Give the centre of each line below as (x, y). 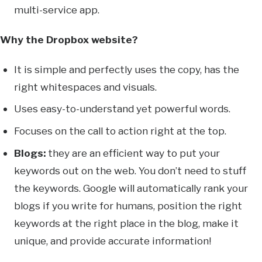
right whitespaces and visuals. (86, 87)
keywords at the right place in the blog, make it (127, 223)
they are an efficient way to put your (134, 153)
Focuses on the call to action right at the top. (120, 131)
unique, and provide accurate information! (113, 240)
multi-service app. (57, 10)
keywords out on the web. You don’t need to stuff (130, 170)
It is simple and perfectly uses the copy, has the (127, 69)
